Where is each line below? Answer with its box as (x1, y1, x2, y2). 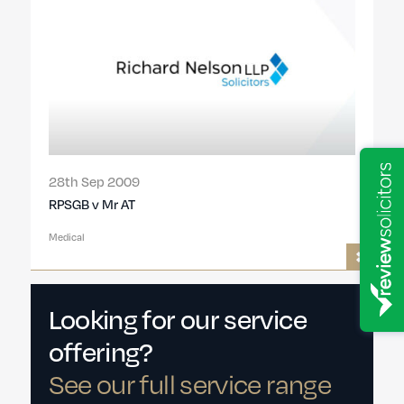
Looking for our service (48, 299, 307, 337)
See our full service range (48, 364, 331, 402)
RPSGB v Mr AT (48, 195, 135, 214)
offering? (48, 332, 153, 370)
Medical (48, 230, 85, 244)
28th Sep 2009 (48, 172, 140, 191)
